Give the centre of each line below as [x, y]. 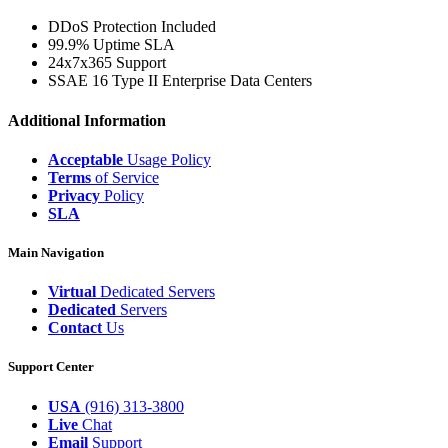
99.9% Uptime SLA [111, 45]
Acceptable [85, 159]
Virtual [72, 292]
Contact [75, 328]
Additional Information [87, 120]
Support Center [51, 367]
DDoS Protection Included [132, 27]
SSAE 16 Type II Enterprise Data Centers [180, 81]
